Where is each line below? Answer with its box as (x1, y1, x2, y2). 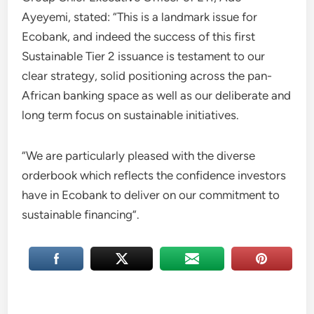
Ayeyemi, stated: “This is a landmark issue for (22, 10, 258, 24)
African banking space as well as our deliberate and (22, 88, 292, 102)
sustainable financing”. (22, 207, 140, 221)
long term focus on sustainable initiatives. (22, 108, 240, 122)
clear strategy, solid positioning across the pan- (22, 69, 273, 83)
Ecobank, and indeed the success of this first (22, 29, 256, 43)
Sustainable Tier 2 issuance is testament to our (22, 49, 266, 63)
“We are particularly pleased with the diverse (22, 149, 256, 163)
